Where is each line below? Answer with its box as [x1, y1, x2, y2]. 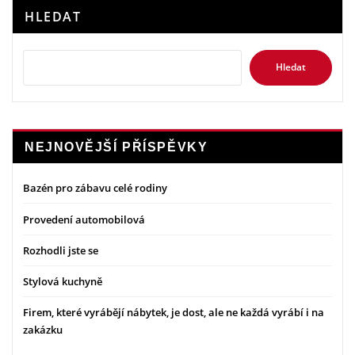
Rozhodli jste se [23, 242, 98, 258]
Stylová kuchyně [23, 274, 102, 289]
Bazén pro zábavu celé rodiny [23, 181, 167, 196]
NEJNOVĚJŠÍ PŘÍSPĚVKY [25, 139, 208, 154]
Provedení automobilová [23, 212, 145, 227]
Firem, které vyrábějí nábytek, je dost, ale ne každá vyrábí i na [23, 305, 324, 320]
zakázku [23, 323, 63, 338]
